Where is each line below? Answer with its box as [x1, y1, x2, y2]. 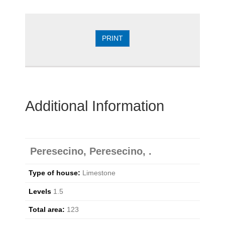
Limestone [80, 169, 116, 177]
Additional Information [25, 98, 164, 115]
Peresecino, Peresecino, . [30, 146, 152, 157]
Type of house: [29, 169, 81, 177]
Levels [29, 187, 52, 195]
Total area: [29, 205, 65, 213]
